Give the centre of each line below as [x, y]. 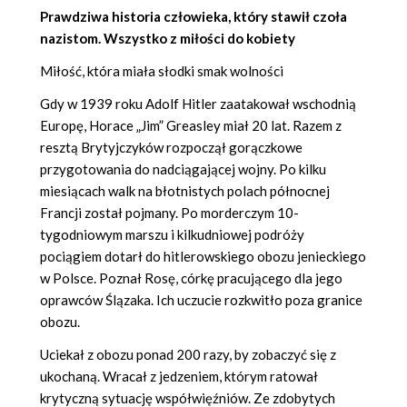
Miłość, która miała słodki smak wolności [162, 71]
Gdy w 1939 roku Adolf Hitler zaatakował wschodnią [198, 104]
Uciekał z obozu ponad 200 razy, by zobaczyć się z [188, 355]
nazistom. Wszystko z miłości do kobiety [168, 39]
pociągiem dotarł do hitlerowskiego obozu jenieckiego [203, 257]
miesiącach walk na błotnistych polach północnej [185, 191]
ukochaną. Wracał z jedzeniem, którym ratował [179, 377]
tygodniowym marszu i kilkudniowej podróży [172, 235]
